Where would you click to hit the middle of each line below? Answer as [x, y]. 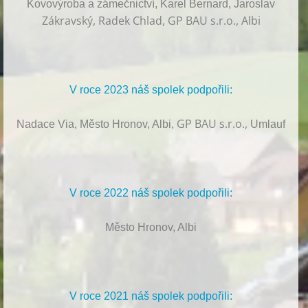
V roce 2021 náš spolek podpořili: [151, 296]
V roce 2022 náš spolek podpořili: [151, 193]
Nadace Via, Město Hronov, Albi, [97, 124]
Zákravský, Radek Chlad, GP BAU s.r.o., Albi [151, 21]
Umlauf [268, 124]
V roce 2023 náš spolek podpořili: [151, 90]
